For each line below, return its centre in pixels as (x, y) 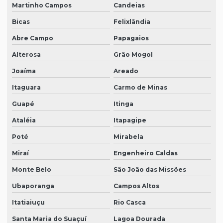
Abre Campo (33, 38)
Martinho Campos (42, 5)
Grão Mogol (133, 55)
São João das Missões (150, 170)
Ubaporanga (33, 186)
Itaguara (26, 88)
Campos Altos (136, 186)
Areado (126, 71)
